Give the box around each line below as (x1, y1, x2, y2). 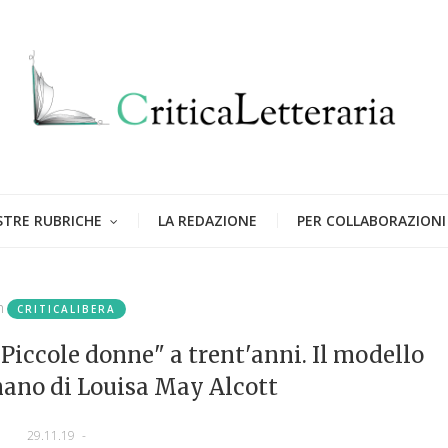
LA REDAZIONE (158, 210, 257, 230)
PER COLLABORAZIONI (297, 210, 446, 230)
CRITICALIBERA (16, 301, 116, 316)
